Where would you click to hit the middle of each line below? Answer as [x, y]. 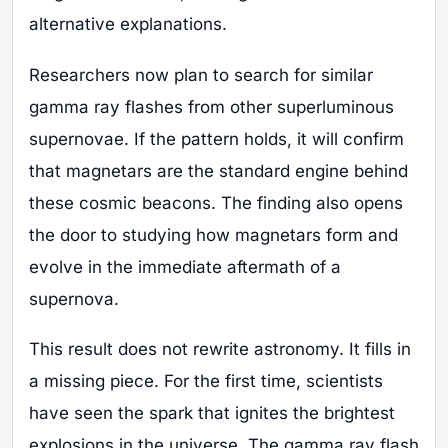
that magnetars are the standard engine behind [218, 170]
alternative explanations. [128, 23]
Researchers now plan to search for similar [201, 74]
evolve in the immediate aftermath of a [185, 266]
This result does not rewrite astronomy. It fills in [220, 349]
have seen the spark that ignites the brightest [212, 413]
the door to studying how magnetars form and [213, 234]
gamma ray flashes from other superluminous [211, 106]
